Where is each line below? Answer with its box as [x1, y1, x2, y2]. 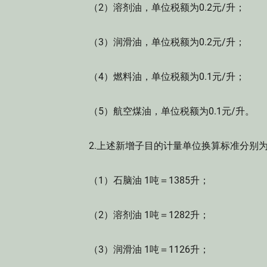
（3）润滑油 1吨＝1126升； [70, 244, 209, 255]
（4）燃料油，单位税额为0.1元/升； [70, 71, 245, 82]
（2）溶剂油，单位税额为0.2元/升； [70, 2, 245, 13]
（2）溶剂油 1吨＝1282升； [70, 209, 209, 221]
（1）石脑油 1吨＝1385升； [70, 175, 209, 186]
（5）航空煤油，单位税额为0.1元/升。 [70, 105, 254, 117]
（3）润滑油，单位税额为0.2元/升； [70, 36, 245, 48]
